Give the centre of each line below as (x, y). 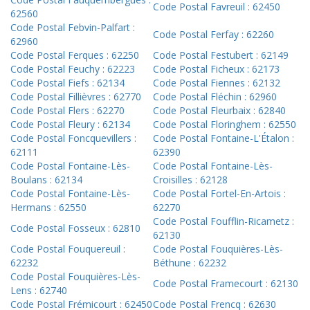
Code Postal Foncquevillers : (73, 138)
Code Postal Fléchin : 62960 (215, 97)
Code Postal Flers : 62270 (67, 111)
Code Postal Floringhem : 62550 (225, 125)
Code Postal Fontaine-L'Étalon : (224, 138)
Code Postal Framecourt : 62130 (226, 284)
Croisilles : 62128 (190, 180)
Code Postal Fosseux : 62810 (75, 228)
